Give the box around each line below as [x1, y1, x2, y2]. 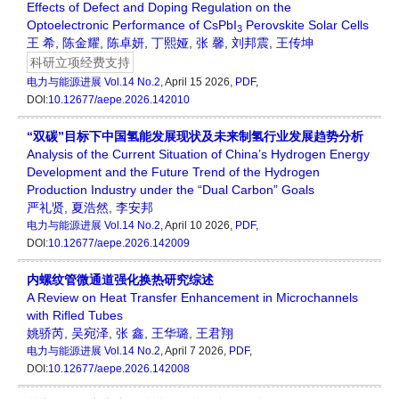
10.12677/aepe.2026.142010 [48, 94, 190, 107]
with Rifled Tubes [27, 308, 123, 323]
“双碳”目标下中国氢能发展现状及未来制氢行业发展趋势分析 [27, 129, 363, 144]
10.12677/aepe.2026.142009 [48, 237, 190, 250]
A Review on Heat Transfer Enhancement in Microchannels [27, 290, 358, 305]
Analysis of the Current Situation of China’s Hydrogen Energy [27, 147, 370, 162]
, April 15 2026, [160, 76, 235, 89]
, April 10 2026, [160, 219, 235, 232]
